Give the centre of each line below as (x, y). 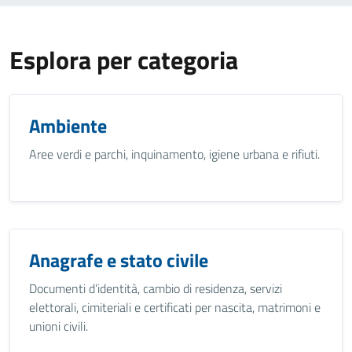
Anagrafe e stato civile (119, 260)
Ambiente (68, 126)
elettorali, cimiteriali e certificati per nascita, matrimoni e (175, 307)
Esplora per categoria (124, 60)
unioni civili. (59, 326)
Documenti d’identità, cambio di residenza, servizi (156, 288)
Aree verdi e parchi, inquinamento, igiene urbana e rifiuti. (174, 154)
